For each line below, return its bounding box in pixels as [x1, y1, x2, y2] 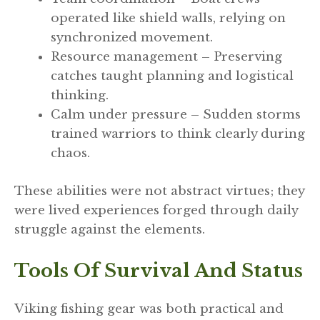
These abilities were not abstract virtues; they [14, 183, 304, 199]
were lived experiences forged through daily [14, 202, 298, 218]
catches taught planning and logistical [51, 69, 294, 84]
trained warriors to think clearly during [51, 126, 305, 142]
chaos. [51, 146, 90, 161]
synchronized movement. [51, 30, 213, 46]
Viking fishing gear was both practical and [14, 301, 284, 317]
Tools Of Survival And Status [14, 259, 303, 283]
